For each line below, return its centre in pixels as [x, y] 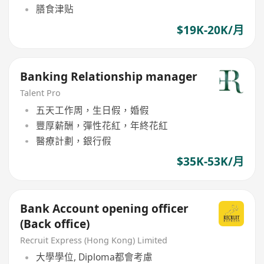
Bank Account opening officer [105, 209]
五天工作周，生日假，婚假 [92, 110]
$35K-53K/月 [210, 162]
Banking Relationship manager [109, 77]
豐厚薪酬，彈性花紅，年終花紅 [102, 125]
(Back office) [55, 224]
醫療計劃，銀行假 [73, 141]
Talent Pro [41, 93]
